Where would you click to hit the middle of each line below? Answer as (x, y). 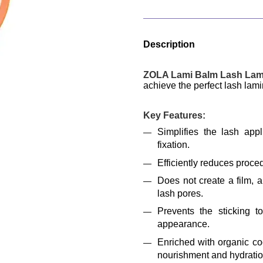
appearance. (183, 224)
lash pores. (180, 193)
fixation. (173, 145)
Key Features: (174, 115)
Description (169, 44)
